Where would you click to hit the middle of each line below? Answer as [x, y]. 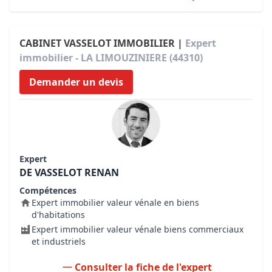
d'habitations [58, 215]
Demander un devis [76, 82]
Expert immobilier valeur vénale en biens [115, 202]
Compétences [48, 190]
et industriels [59, 241]
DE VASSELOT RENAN [69, 172]
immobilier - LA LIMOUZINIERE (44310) [111, 58]
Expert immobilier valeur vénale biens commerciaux [138, 229]
